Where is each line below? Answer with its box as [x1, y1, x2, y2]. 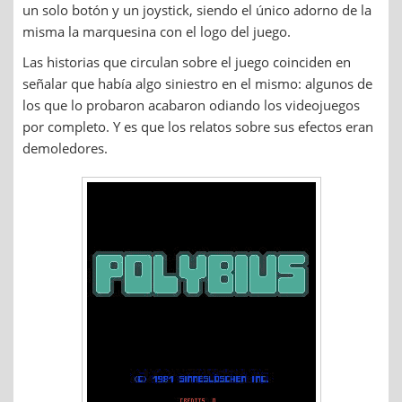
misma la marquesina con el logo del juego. [22, 22, 291, 40]
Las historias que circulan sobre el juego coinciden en [22, 52, 351, 71]
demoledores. [22, 138, 108, 157]
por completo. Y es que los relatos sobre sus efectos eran [22, 117, 373, 135]
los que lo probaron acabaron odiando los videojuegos [22, 95, 360, 114]
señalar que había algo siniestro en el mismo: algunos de [22, 74, 372, 92]
